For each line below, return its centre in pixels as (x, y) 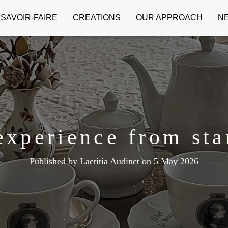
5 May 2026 (176, 161)
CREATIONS (97, 18)
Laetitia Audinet (110, 161)
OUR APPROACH (169, 18)
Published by (55, 161)
